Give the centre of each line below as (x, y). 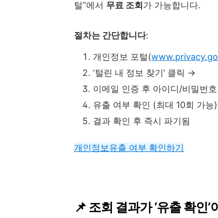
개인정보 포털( (122, 56)
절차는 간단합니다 (110, 35)
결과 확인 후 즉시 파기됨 (142, 121)
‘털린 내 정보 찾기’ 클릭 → (144, 73)
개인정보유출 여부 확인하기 (129, 147)
